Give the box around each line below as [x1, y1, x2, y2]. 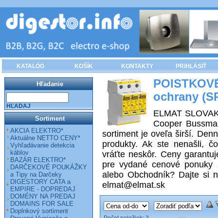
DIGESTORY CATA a [10, 178, 71, 185]
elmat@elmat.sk [102, 180, 165, 190]
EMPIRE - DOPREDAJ [10, 185, 75, 193]
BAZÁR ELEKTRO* [10, 156, 66, 163]
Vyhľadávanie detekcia [10, 142, 74, 149]
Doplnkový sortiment [10, 207, 68, 215]
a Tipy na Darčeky [10, 171, 62, 178]
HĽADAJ [6, 103, 31, 109]
